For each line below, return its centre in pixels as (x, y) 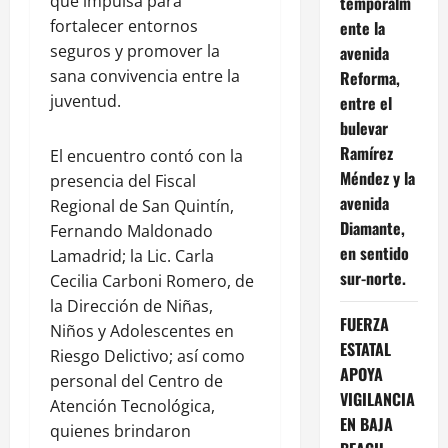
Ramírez (366, 152)
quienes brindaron (120, 430)
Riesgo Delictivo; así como (147, 355)
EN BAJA (366, 423)
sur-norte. (372, 277)
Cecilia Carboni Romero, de (152, 280)
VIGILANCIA (377, 398)
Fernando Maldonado (131, 230)
